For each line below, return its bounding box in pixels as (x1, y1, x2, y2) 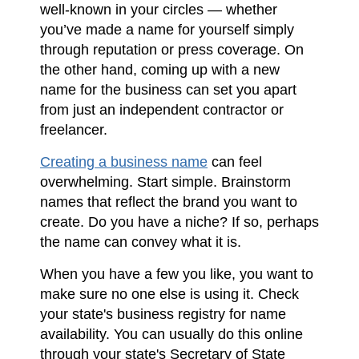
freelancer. (40, 121, 107, 138)
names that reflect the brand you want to (40, 193, 297, 210)
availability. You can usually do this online (40, 325, 303, 342)
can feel (208, 153, 262, 170)
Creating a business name (40, 153, 208, 170)
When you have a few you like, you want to (40, 265, 313, 282)
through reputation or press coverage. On (40, 41, 304, 58)
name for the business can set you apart (40, 81, 296, 98)
